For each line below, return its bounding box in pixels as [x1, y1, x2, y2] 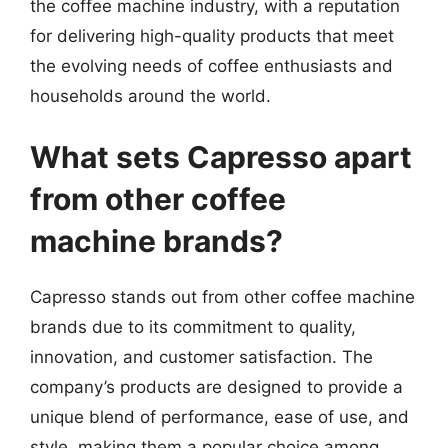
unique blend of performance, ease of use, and [30, 407, 409, 427]
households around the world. [30, 85, 271, 106]
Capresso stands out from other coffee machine [30, 287, 415, 307]
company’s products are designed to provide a [30, 377, 403, 397]
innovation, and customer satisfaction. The [30, 347, 373, 367]
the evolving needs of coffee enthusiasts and [30, 55, 393, 76]
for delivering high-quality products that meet [30, 25, 394, 46]
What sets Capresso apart [30, 139, 412, 175]
